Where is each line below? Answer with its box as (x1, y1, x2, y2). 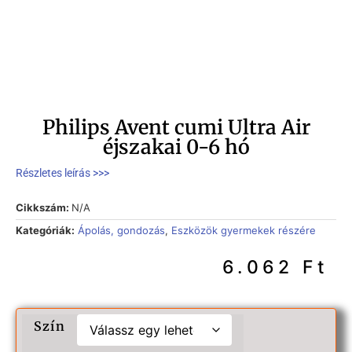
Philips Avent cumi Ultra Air (42, 114, 310, 140)
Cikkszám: (16, 201, 71, 214)
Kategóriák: (16, 224, 75, 237)
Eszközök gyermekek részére (171, 224, 316, 237)
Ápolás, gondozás (78, 224, 165, 237)
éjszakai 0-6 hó (102, 134, 250, 159)
